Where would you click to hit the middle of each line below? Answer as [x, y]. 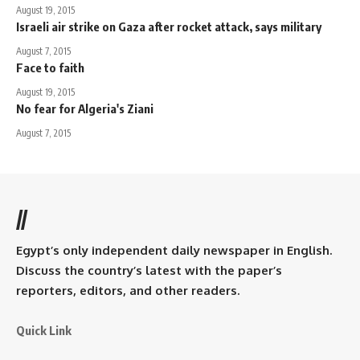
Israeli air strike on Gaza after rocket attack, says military [169, 26]
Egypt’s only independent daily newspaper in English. [174, 250]
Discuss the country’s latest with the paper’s [149, 270]
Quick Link [44, 330]
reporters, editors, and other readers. [128, 290]
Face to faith [50, 67]
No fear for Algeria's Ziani [85, 108]
